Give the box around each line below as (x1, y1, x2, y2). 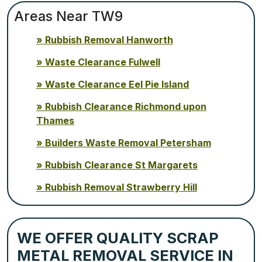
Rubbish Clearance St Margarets (45, 158, 198, 171)
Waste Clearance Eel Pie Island (45, 78, 189, 90)
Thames (36, 114, 74, 126)
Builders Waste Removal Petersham (45, 136, 211, 149)
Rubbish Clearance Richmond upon (45, 100, 206, 112)
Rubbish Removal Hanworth (45, 33, 173, 46)
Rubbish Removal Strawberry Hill (45, 181, 197, 193)
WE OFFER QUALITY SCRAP (17, 229, 219, 247)
